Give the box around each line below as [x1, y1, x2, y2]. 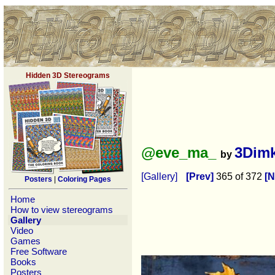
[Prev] [186, 171, 214, 182]
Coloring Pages [58, 175, 111, 184]
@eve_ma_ [141, 144, 220, 161]
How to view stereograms [8, 204, 115, 215]
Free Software [8, 246, 69, 257]
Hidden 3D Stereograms [26, 71, 110, 80]
